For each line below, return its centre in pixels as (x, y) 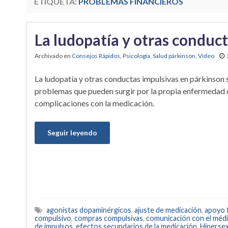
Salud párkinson (174, 56)
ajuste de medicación (168, 210)
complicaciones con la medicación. (94, 103)
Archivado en (53, 56)
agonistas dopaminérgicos (89, 210)
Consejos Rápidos (96, 56)
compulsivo (53, 218)
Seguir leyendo (72, 133)
